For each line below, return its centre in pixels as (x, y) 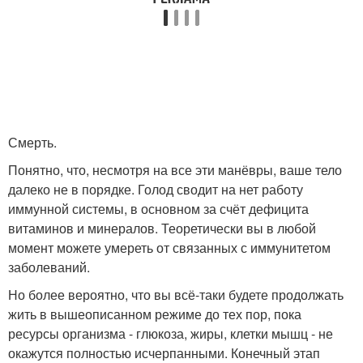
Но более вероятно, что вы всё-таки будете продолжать (176, 295)
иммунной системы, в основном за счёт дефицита (158, 209)
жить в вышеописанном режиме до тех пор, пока (155, 314)
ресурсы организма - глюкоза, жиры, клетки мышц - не (171, 333)
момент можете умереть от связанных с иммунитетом (169, 248)
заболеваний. (49, 267)
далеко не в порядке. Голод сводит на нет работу (156, 189)
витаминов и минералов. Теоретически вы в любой (162, 228)
